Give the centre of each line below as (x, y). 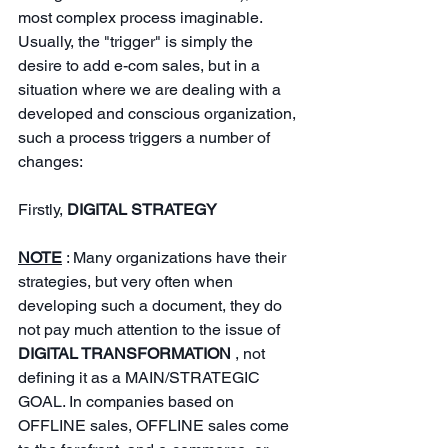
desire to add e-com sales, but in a (141, 65)
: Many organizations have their (178, 257)
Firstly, (40, 209)
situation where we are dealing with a (151, 89)
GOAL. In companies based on (128, 401)
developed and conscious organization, (159, 113)
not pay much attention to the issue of (149, 329)
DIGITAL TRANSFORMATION (124, 353)
